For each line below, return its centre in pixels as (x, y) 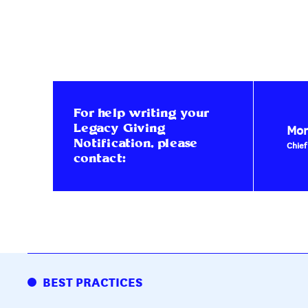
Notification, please (135, 144)
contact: (99, 159)
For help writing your (141, 113)
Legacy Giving (119, 129)
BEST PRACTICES (92, 281)
